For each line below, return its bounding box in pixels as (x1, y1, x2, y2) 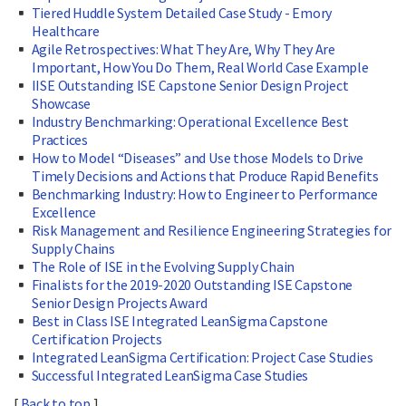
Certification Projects (32, 330, 162, 349)
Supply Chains (32, 239, 115, 258)
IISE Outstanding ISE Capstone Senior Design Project (31, 76, 349, 95)
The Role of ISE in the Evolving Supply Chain (31, 257, 295, 276)
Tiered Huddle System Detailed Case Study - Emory (31, 4, 333, 23)
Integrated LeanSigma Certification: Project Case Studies (31, 348, 373, 367)
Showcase (32, 94, 92, 113)
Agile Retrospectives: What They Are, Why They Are (31, 40, 335, 59)
